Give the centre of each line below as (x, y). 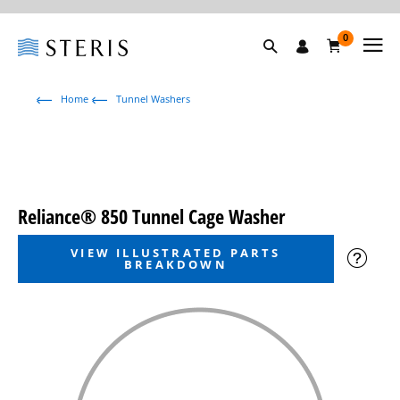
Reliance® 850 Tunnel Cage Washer (151, 216)
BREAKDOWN (176, 264)
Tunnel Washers (153, 99)
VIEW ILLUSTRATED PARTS (176, 253)
